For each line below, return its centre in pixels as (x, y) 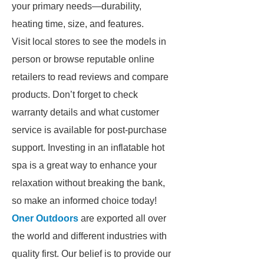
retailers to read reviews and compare (90, 77)
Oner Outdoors (45, 218)
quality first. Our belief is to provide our (91, 254)
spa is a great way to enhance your (84, 165)
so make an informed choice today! (84, 201)
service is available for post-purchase (89, 130)
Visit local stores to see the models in (89, 42)
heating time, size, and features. (78, 24)
